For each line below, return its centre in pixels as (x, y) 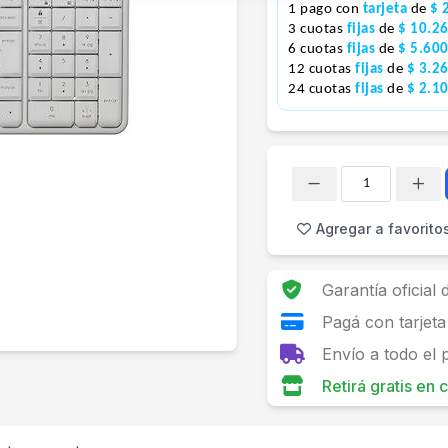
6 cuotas (317, 49)
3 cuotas (317, 29)
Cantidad (304, 192)
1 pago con (325, 9)
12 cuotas (321, 69)
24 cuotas (321, 89)
